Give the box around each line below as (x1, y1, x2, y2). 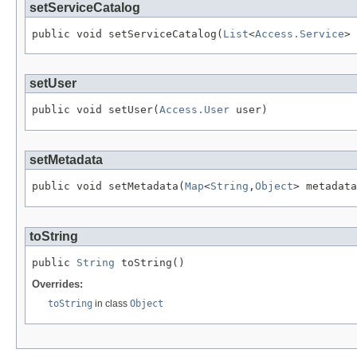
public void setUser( (32, 104, 159, 116)
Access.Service (255, 27, 344, 40)
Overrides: (32, 278, 83, 291)
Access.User (159, 104, 229, 116)
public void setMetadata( (32, 179, 185, 192)
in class (92, 298, 130, 310)
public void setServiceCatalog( (32, 27, 223, 40)
